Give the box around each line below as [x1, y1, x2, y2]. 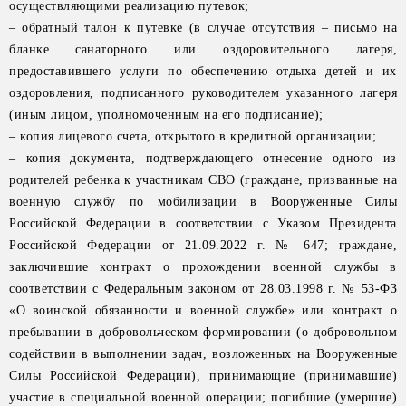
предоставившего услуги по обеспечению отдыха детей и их [9, 64, 397, 78]
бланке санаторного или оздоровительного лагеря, [9, 43, 397, 56]
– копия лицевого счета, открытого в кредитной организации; [9, 130, 376, 143]
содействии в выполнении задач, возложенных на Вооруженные [9, 347, 397, 361]
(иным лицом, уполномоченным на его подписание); [9, 108, 324, 121]
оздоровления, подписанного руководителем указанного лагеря [9, 86, 397, 100]
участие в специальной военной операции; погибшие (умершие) [9, 391, 397, 404]
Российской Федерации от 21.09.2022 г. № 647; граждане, [9, 238, 397, 252]
